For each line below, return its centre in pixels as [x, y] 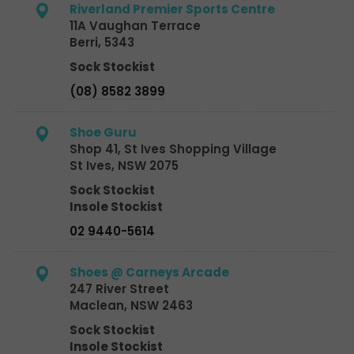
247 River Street [119, 288]
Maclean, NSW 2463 [131, 305]
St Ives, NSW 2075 [124, 165]
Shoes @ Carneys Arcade [149, 272]
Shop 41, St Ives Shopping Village [173, 149]
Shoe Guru [103, 132]
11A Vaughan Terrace [135, 25]
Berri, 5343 [102, 42]
